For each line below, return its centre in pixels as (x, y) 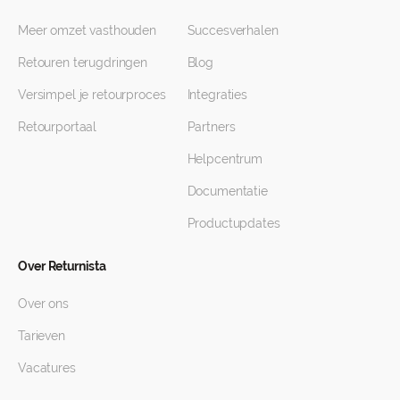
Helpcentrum (225, 159)
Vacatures (47, 368)
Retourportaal (58, 127)
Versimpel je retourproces (92, 95)
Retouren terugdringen (83, 63)
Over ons (43, 304)
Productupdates (233, 224)
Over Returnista (62, 267)
